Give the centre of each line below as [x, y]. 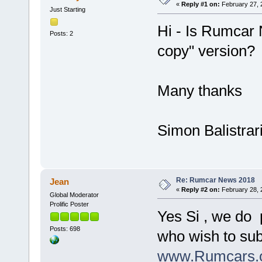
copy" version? [206, 51]
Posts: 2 [61, 33]
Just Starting [67, 10]
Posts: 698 [65, 228]
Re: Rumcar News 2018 [215, 180]
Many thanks [199, 91]
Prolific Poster [69, 204]
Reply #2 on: [200, 189]
